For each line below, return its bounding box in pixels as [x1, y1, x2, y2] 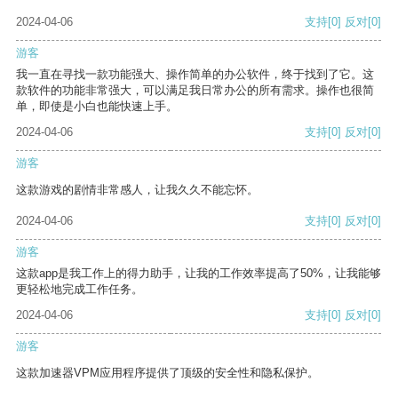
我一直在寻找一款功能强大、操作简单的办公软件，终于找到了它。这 [16, 68, 374, 82]
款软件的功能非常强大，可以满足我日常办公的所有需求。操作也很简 [16, 84, 374, 98]
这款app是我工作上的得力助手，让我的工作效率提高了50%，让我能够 [16, 267, 381, 281]
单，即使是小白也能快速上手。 [16, 99, 178, 114]
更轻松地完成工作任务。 [16, 283, 143, 297]
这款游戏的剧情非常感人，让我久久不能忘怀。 [16, 183, 259, 197]
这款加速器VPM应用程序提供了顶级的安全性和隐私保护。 [16, 366, 319, 380]
